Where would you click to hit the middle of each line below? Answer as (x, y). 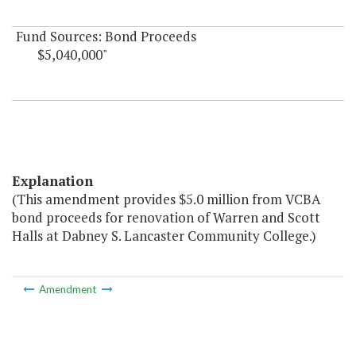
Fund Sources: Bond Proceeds (106, 37)
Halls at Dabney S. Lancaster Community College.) (164, 236)
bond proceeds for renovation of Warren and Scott (166, 218)
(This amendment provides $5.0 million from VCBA (166, 199)
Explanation (52, 181)
